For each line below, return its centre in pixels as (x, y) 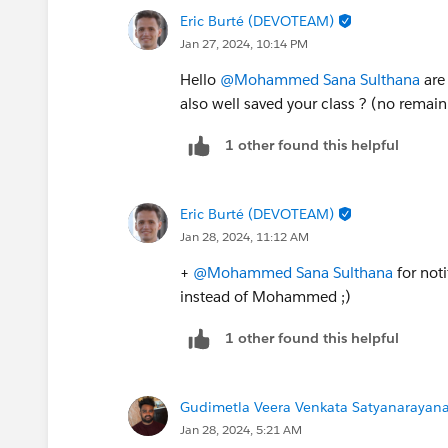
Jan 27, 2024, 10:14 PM (244, 43)
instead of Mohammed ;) (265, 296)
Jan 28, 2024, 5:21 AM (241, 429)
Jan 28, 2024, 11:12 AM (244, 236)
